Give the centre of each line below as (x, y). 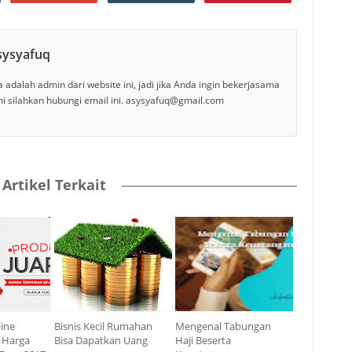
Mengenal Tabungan (224, 326)
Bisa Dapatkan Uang (101, 341)
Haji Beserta (203, 341)
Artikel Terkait (54, 185)
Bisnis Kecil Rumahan (103, 326)
